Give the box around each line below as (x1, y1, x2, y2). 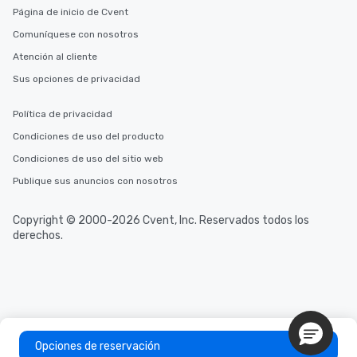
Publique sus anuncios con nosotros (13, 175, 178, 187)
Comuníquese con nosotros (13, 29, 139, 41)
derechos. (13, 229, 63, 243)
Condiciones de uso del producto (13, 131, 164, 143)
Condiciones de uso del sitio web (13, 153, 163, 165)
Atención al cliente (13, 51, 97, 63)
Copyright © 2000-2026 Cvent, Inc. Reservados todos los (13, 214, 309, 228)
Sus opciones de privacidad (13, 73, 140, 85)
